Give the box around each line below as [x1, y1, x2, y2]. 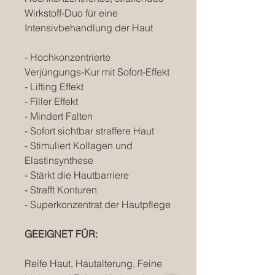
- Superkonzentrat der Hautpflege [25, 198, 171, 211]
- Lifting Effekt [25, 80, 83, 93]
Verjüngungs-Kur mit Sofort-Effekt [25, 66, 169, 79]
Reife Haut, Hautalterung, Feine [25, 257, 162, 270]
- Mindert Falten [25, 110, 93, 123]
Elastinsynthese [25, 154, 93, 167]
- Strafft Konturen [25, 184, 97, 196]
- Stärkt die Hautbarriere [25, 169, 129, 182]
